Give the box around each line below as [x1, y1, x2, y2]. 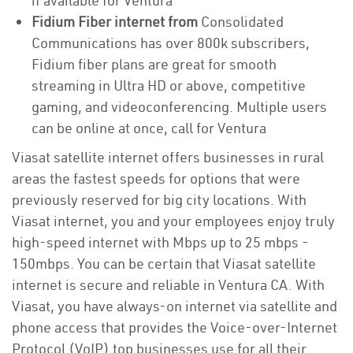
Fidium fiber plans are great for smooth [32, 55, 277, 73]
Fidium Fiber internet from [32, 13, 201, 31]
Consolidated [201, 13, 284, 31]
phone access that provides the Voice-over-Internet [12, 318, 337, 336]
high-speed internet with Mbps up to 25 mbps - [12, 233, 309, 251]
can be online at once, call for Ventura [32, 119, 269, 137]
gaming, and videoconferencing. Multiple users [32, 98, 327, 116]
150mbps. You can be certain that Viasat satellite [12, 255, 316, 273]
